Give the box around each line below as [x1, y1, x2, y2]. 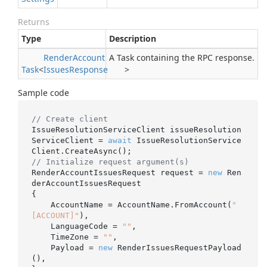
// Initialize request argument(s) [31, 157, 189, 166]
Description [109, 33, 156, 44]
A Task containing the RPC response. [109, 52, 254, 63]
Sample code [18, 87, 69, 98]
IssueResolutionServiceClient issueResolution [31, 125, 241, 134]
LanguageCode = [50, 221, 122, 231]
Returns [18, 16, 49, 27]
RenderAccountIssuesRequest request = [31, 167, 208, 177]
